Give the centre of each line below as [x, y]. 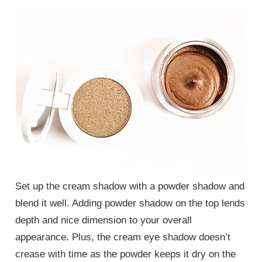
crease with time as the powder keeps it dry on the [126, 254]
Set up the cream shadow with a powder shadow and [130, 186]
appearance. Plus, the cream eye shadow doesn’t [123, 237]
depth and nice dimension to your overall [104, 220]
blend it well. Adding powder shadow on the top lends [130, 203]
